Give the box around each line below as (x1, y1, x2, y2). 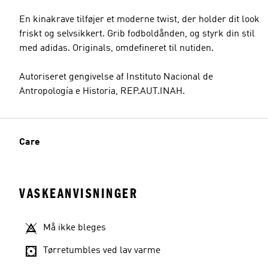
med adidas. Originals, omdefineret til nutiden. (19, 44, 214, 53)
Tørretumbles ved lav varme (43, 246, 160, 255)
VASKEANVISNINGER (19, 185, 138, 202)
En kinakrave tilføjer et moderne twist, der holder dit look (19, 15, 260, 25)
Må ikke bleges (43, 223, 106, 233)
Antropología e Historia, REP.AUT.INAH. (19, 87, 185, 96)
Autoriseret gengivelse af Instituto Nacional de (19, 72, 213, 82)
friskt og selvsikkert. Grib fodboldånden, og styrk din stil (19, 29, 255, 39)
